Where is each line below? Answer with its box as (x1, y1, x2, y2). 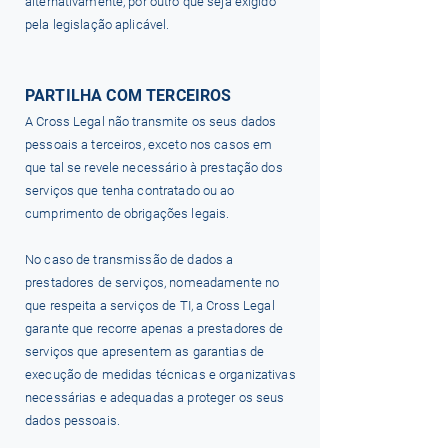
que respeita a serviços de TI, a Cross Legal (25, 298, 275, 313)
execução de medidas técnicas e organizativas (25, 367, 296, 382)
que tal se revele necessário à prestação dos (25, 160, 283, 175)
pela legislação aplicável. (25, 17, 170, 32)
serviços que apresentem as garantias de (25, 344, 265, 359)
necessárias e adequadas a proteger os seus (25, 390, 285, 405)
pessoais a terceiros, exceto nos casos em (25, 137, 273, 152)
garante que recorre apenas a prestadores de (25, 321, 284, 336)
